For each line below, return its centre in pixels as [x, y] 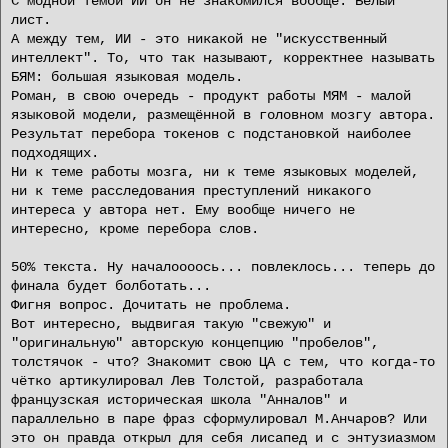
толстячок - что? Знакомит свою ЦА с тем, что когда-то [223, 362]
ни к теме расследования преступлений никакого [191, 191]
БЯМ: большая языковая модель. [127, 77]
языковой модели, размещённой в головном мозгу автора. [223, 115]
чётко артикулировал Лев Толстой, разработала [187, 381]
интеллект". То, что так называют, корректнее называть [223, 58]
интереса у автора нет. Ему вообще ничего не [183, 210]
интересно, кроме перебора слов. [135, 229]
